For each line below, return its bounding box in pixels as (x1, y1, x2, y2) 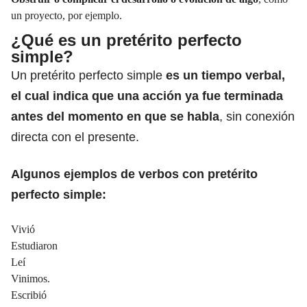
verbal (245, 68, 282, 82)
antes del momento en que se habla (11, 109, 219, 123)
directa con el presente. (11, 130, 139, 144)
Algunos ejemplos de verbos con (11, 167, 208, 181)
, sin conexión (219, 109, 295, 123)
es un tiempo (162, 68, 245, 82)
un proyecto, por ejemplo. (11, 9, 122, 21)
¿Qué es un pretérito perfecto (11, 30, 242, 49)
